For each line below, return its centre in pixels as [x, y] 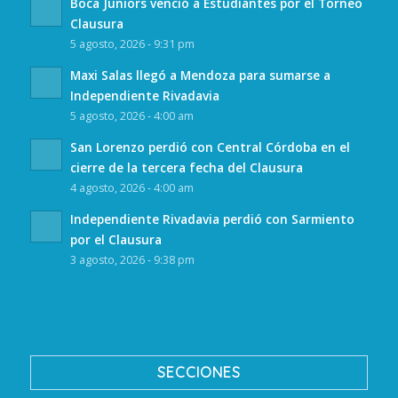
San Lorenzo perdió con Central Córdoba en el [210, 147]
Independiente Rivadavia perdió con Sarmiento [212, 219]
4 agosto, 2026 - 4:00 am [131, 187]
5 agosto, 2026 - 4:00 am [131, 115]
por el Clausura [115, 239]
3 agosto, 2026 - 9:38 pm [132, 259]
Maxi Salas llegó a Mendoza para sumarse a [200, 75]
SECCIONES [199, 373]
